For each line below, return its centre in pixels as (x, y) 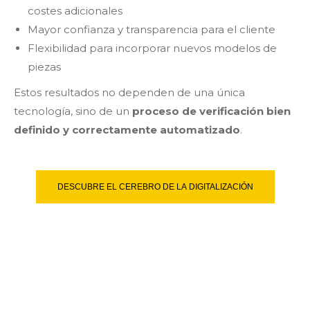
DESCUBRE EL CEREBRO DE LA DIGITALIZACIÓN (155, 186)
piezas (44, 66)
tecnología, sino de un (73, 111)
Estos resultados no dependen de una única (129, 92)
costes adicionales (75, 10)
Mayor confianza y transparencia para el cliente (152, 29)
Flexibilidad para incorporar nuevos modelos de (152, 48)
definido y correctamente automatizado (127, 129)
